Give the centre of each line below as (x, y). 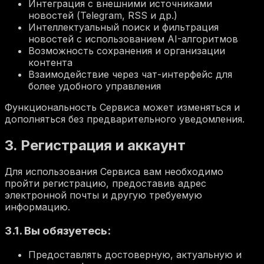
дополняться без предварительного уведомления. (125, 119)
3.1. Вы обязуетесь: (58, 230)
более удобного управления (95, 86)
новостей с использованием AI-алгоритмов (133, 39)
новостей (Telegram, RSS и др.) (103, 16)
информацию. (37, 207)
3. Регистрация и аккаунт (95, 146)
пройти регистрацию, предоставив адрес (105, 184)
